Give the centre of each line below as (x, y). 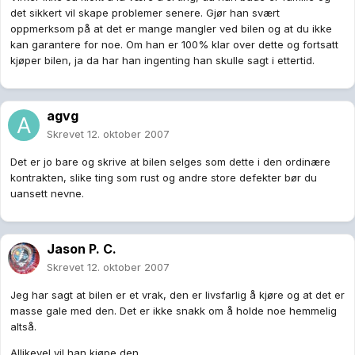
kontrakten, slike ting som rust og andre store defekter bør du (164, 178)
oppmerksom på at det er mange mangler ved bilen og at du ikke (171, 29)
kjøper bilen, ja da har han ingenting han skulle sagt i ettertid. (162, 61)
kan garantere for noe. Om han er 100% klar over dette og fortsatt (174, 45)
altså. (23, 327)
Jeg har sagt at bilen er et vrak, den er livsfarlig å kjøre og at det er (177, 295)
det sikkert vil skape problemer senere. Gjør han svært (145, 13)
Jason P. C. (82, 249)
